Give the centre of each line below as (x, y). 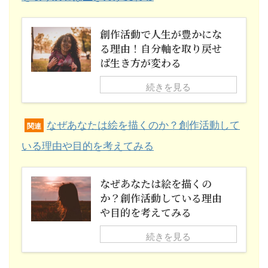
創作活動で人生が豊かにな (161, 33)
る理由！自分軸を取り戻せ (161, 48)
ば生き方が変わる (141, 62)
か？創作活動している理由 (161, 197)
